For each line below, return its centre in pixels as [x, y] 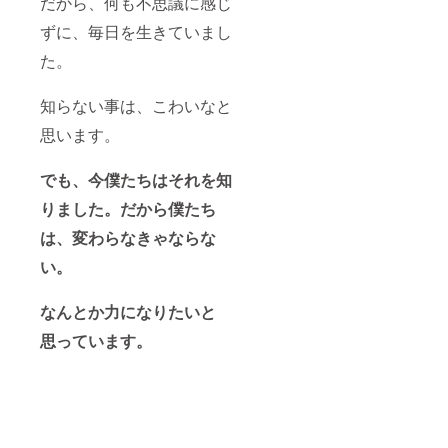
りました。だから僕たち [128, 209]
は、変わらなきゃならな [128, 238]
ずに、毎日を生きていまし [136, 32]
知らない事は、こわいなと [136, 106]
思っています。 [96, 341]
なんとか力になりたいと [128, 312]
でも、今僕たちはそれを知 [136, 180]
